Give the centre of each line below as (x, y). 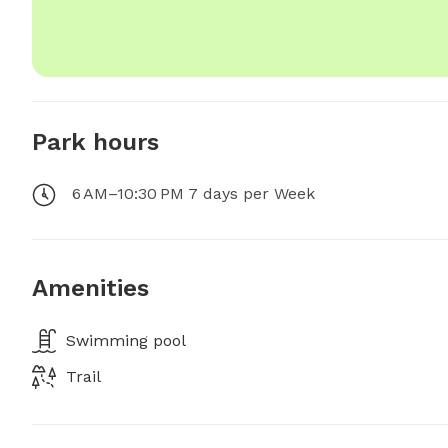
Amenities (90, 288)
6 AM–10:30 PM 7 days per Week (193, 193)
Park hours (95, 142)
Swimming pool (126, 340)
